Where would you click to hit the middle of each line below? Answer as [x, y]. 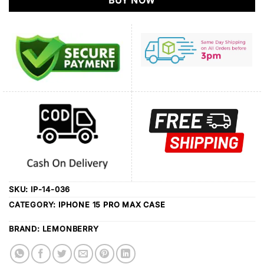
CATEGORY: [34, 204]
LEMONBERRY [70, 229]
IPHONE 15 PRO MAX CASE [112, 204]
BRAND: [26, 229]
